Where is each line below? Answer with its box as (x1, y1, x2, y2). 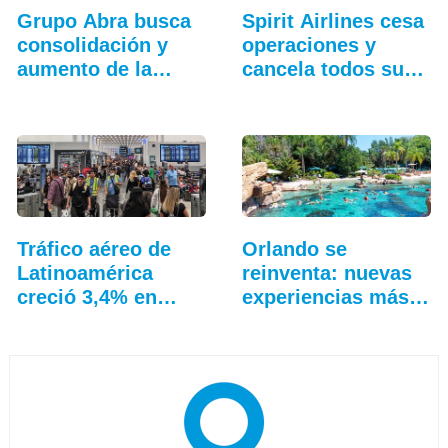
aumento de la (16, 58, 152, 81)
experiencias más (241, 286, 409, 309)
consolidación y (16, 34, 168, 57)
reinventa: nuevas (241, 262, 412, 285)
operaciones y (241, 34, 376, 57)
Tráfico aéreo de (16, 238, 171, 261)
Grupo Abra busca (16, 10, 191, 33)
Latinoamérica (16, 262, 153, 285)
